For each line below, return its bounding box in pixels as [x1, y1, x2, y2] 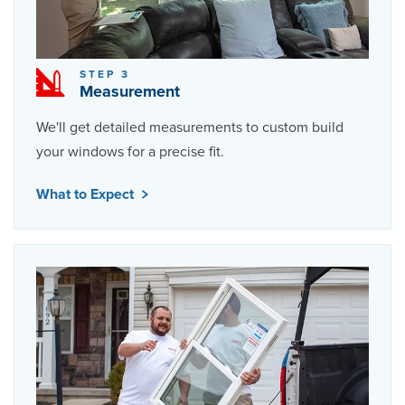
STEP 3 [80, 67, 131, 80]
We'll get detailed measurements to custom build [36, 118, 344, 137]
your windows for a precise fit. [36, 142, 224, 161]
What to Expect [36, 184, 137, 203]
